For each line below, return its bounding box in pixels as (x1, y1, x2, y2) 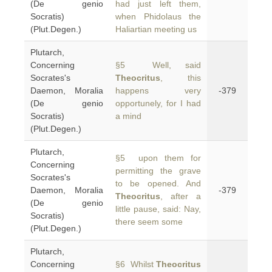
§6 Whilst (115, 259, 156, 269)
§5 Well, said (115, 60, 201, 70)
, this (160, 73, 201, 83)
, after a (160, 191, 201, 201)
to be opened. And (115, 178, 201, 188)
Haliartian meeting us (115, 24, 197, 34)
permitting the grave (115, 166, 201, 175)
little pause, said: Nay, (115, 204, 201, 214)
